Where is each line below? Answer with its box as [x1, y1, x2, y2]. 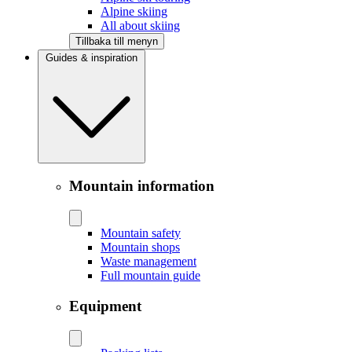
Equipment [69, 297, 141, 314]
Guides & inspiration [46, 51, 137, 64]
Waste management [101, 255, 196, 269]
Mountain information [69, 178, 214, 195]
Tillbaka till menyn [75, 35, 158, 47]
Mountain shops [101, 240, 180, 255]
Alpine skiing [101, 4, 167, 18]
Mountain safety [101, 226, 181, 240]
